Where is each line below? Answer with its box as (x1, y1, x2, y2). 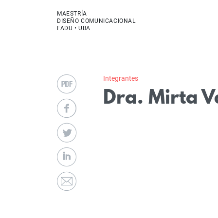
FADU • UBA (57, 25, 91, 32)
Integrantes (103, 74, 138, 82)
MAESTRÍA (57, 10, 87, 18)
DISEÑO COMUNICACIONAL (57, 18, 136, 25)
